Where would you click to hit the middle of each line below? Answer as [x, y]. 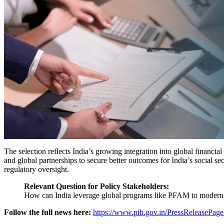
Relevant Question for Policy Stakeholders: [96, 186]
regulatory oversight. [36, 169]
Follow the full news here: [47, 212]
